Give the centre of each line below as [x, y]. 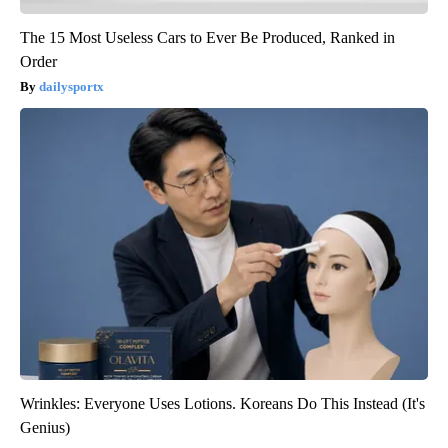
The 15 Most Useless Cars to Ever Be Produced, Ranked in [207, 37]
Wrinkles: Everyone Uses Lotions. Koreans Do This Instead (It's [222, 403]
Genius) [45, 427]
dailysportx [71, 86]
